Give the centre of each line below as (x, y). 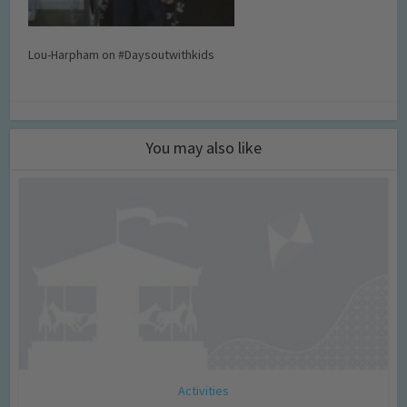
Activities (203, 390)
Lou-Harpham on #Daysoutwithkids (122, 55)
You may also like (203, 148)
